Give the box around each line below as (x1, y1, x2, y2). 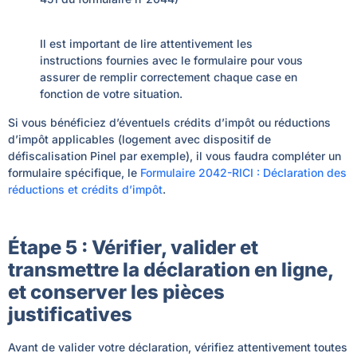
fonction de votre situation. (40, 87, 182, 101)
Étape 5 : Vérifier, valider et (8, 236, 258, 260)
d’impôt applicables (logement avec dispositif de (8, 131, 271, 146)
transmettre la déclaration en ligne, (8, 258, 333, 282)
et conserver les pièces (8, 280, 225, 304)
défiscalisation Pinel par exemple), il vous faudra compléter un (8, 148, 341, 163)
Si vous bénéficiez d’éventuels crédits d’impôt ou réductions (8, 115, 331, 129)
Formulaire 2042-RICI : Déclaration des (140, 165, 347, 179)
